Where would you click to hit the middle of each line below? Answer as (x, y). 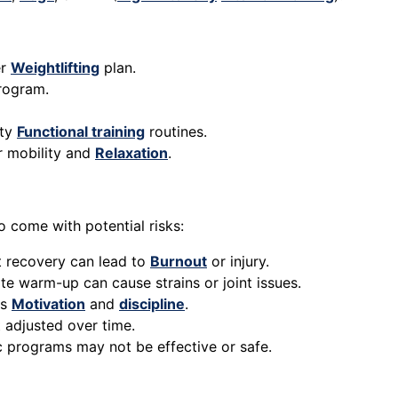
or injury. (238, 262)
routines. (176, 132)
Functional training (81, 132)
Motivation (48, 304)
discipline (152, 304)
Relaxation (131, 153)
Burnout (179, 262)
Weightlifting (55, 68)
